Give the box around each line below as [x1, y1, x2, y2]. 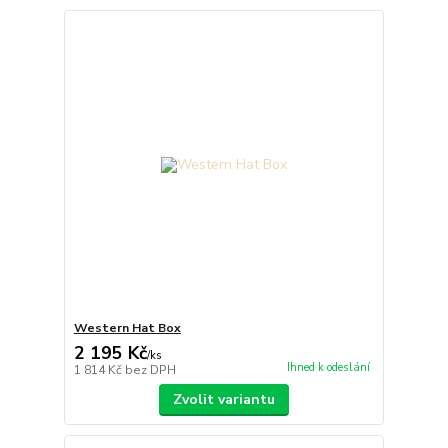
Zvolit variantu [172, 389, 275, 409]
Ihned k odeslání [286, 359, 370, 375]
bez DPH [124, 361, 176, 378]
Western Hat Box [73, 319, 181, 336]
